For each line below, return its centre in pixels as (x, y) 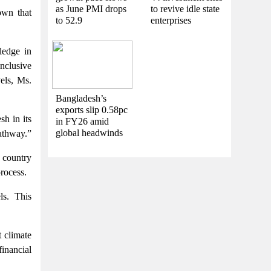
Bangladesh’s (81, 98)
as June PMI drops (91, 8)
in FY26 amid (82, 121)
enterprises (171, 20)
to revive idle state (185, 8)
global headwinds (89, 132)
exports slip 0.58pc (92, 109)
